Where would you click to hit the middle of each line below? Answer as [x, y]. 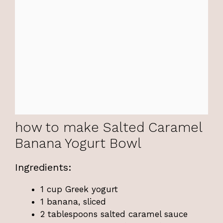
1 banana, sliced [73, 201]
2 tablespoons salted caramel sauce [114, 214]
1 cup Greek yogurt [79, 189]
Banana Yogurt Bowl [78, 143]
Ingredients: [43, 167]
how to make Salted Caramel [109, 127]
